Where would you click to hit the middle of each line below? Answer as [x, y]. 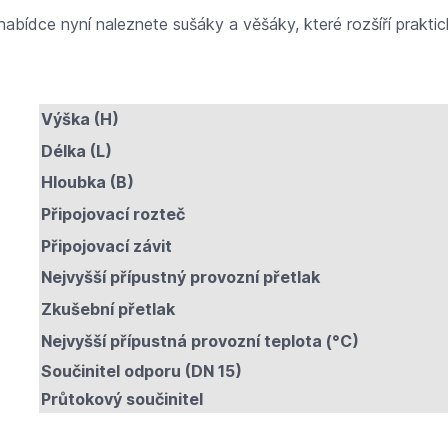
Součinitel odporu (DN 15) [141, 370]
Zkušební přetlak [107, 308]
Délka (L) [76, 150]
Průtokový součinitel [121, 398]
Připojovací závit [106, 245]
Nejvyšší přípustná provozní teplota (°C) [199, 340]
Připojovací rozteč [112, 213]
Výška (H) [79, 118]
